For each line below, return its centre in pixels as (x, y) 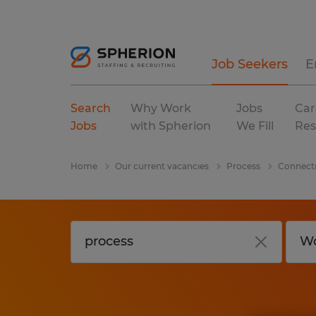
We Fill (255, 126)
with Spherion (171, 126)
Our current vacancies (162, 166)
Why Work (161, 108)
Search (91, 108)
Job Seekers (250, 64)
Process (243, 166)
